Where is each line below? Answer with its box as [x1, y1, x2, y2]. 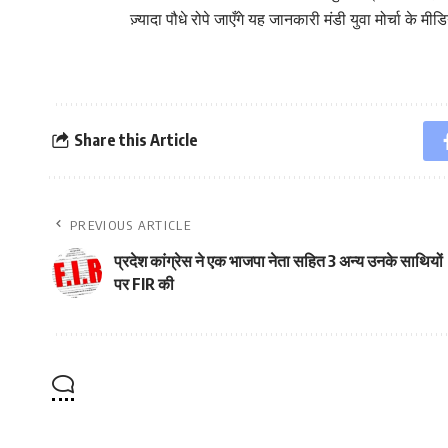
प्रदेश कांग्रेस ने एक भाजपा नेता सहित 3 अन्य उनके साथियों [114, 250, 443, 271]
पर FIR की [114, 273, 174, 294]
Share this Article [73, 130, 198, 151]
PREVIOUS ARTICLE [70, 216, 191, 233]
